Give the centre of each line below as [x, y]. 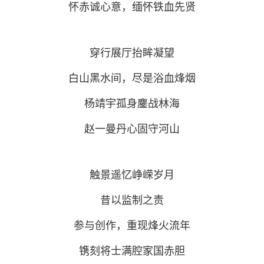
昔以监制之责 [132, 200]
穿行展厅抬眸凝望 [132, 53]
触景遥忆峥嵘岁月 [132, 175]
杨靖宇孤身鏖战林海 [132, 103]
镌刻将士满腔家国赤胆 [132, 251]
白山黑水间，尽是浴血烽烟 [132, 78]
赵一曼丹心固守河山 [132, 129]
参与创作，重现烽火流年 [132, 225]
